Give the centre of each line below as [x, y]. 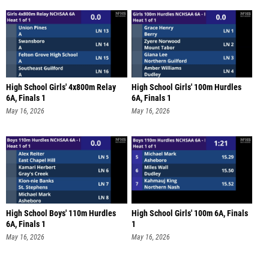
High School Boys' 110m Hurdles [61, 214]
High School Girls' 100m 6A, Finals [189, 214]
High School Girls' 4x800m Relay [61, 87]
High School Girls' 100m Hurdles [186, 87]
